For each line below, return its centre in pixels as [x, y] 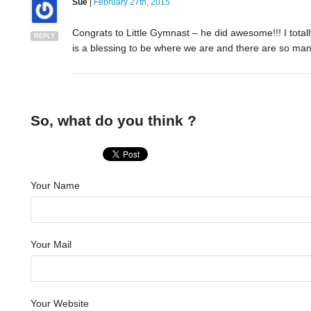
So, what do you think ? [113, 120]
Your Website [59, 304]
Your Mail [51, 245]
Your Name [55, 186]
